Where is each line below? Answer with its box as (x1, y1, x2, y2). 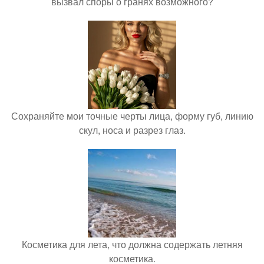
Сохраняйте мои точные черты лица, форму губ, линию (11, 109, 253, 123)
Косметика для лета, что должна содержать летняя (21, 237, 243, 252)
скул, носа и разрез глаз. (78, 123, 186, 137)
